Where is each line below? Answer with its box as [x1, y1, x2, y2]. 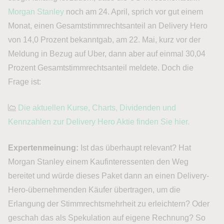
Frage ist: [8, 77, 41, 86]
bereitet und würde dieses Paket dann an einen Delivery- [8, 171, 209, 180]
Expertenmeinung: [8, 143, 78, 152]
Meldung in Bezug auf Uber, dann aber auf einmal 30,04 [8, 49, 205, 58]
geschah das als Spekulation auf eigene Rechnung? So [8, 213, 205, 222]
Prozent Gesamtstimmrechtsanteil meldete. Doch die [8, 63, 193, 72]
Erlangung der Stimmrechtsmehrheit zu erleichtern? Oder [8, 199, 209, 208]
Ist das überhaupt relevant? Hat [78, 143, 191, 152]
